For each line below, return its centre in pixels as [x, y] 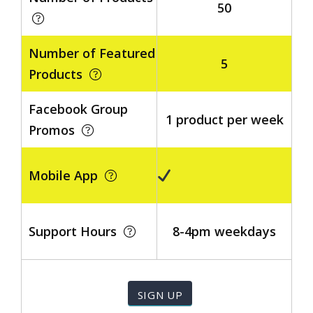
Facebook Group [78, 109]
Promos [55, 130]
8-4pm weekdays [224, 231]
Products [59, 74]
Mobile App [67, 175]
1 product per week [224, 119]
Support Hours [76, 231]
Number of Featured [92, 53]
